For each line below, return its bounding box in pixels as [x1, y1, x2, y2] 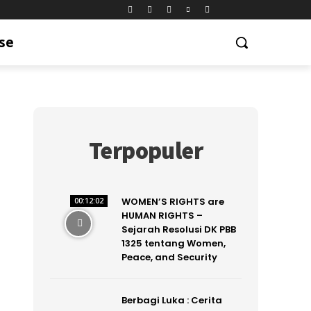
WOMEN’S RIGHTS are [121, 195, 224, 208]
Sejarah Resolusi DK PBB [121, 223, 236, 236]
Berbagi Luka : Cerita [121, 294, 222, 307]
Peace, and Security [121, 251, 217, 264]
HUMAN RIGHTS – [121, 209, 203, 222]
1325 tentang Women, [121, 237, 226, 250]
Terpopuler [89, 136, 203, 165]
